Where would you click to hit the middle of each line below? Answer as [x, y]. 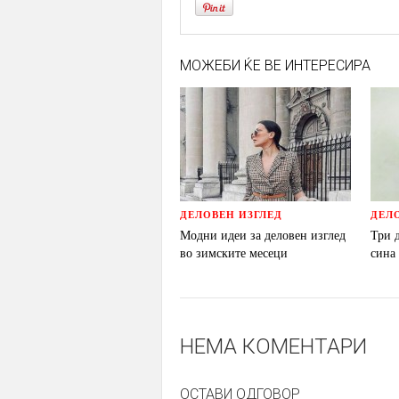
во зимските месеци [234, 253]
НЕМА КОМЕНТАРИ [273, 347]
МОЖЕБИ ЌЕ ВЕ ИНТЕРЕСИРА [275, 66]
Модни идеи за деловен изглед [263, 235]
